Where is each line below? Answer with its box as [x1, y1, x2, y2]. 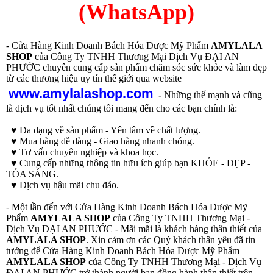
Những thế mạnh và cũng [161, 90, 262, 101]
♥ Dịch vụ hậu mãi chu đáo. [6, 180, 119, 191]
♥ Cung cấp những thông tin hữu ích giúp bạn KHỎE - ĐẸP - [6, 158, 250, 169]
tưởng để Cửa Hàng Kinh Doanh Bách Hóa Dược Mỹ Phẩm [6, 246, 239, 257]
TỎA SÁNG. [6, 169, 58, 180]
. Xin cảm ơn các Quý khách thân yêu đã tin [86, 235, 255, 246]
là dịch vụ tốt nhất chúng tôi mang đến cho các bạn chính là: [6, 103, 237, 114]
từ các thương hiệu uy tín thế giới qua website [6, 73, 182, 84]
